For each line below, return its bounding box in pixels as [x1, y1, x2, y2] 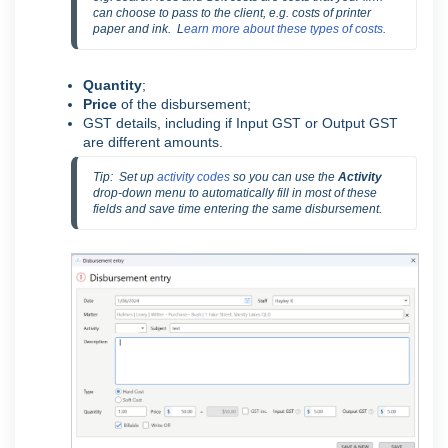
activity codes [157, 169, 230, 184]
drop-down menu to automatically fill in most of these [93, 185, 377, 200]
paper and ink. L [93, 21, 184, 36]
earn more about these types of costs [184, 21, 383, 36]
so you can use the [230, 169, 338, 184]
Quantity [83, 76, 142, 93]
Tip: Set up [93, 169, 157, 184]
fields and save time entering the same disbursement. [93, 201, 382, 216]
